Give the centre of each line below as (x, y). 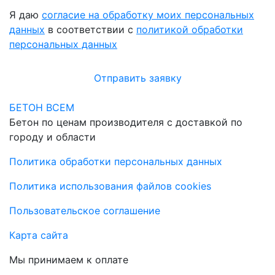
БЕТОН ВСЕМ (42, 107)
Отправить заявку (137, 78)
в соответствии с (91, 29)
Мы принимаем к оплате (69, 259)
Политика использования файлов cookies (110, 186)
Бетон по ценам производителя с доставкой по (126, 122)
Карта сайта (39, 235)
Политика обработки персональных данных (116, 161)
